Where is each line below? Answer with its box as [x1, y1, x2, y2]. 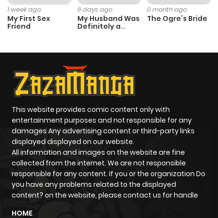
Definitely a [77, 21, 121, 32]
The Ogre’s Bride [147, 14, 208, 24]
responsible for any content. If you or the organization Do [12, 169, 205, 179]
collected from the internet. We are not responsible [12, 158, 186, 168]
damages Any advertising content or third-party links [12, 126, 195, 136]
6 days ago [77, 5, 112, 15]
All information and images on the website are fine [12, 147, 185, 158]
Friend [7, 21, 31, 32]
